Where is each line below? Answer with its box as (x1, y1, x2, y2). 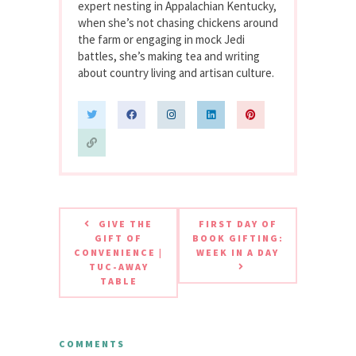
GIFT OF (95, 231, 142, 244)
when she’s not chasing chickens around (78, 14, 278, 30)
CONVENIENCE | (74, 246, 163, 258)
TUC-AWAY (88, 260, 149, 273)
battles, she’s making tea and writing (78, 48, 260, 64)
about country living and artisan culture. (78, 64, 274, 80)
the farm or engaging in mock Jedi (78, 31, 245, 47)
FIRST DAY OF (198, 217, 277, 230)
